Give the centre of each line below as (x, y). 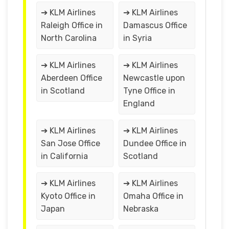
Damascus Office (155, 25)
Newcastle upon (154, 78)
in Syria (137, 38)
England (139, 103)
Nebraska (141, 209)
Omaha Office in (153, 196)
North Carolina (69, 38)
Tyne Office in (149, 90)
